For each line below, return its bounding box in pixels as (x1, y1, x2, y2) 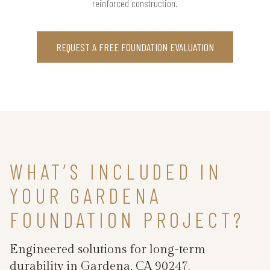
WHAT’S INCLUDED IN (10, 157, 222, 184)
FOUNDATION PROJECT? (10, 206, 244, 232)
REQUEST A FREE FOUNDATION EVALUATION (56, 40, 214, 54)
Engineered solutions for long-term (10, 242, 206, 257)
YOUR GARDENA (10, 181, 162, 208)
